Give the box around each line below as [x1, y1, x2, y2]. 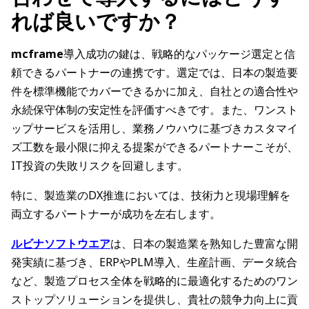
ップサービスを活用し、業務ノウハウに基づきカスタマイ [11, 121, 298, 137]
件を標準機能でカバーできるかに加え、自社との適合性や [11, 83, 298, 99]
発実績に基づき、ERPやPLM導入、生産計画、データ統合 [11, 255, 297, 270]
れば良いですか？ [11, 7, 181, 36]
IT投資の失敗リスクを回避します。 [11, 158, 188, 174]
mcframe [11, 46, 63, 62]
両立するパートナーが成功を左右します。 [11, 206, 221, 222]
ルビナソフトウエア [11, 236, 110, 252]
